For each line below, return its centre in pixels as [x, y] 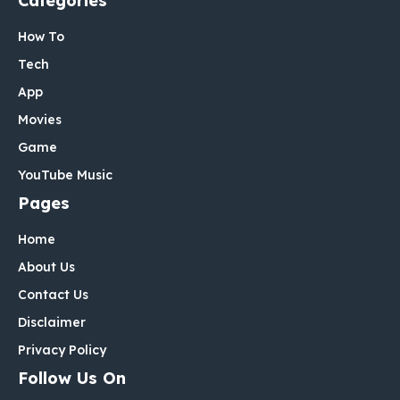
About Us [46, 267]
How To [41, 37]
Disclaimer [52, 323]
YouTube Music [65, 175]
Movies [40, 120]
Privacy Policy [62, 350]
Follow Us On [72, 379]
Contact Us [53, 295]
